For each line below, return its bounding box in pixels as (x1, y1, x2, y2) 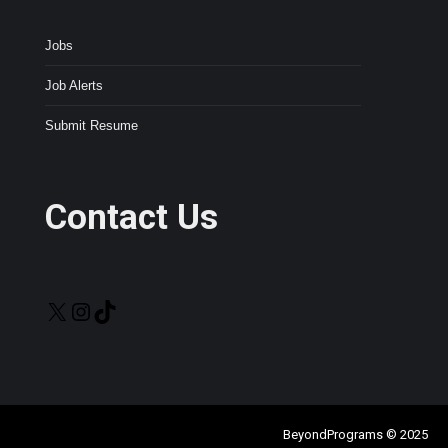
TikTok (116, 301, 155, 317)
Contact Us (45, 197, 218, 239)
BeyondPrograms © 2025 (283, 427, 428, 443)
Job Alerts (45, 78, 103, 94)
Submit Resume (45, 118, 138, 134)
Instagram (92, 301, 150, 317)
